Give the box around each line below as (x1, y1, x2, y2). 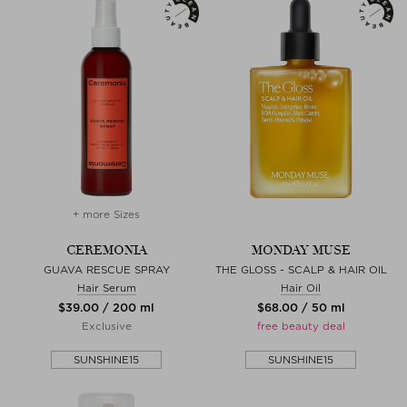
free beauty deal (256, 319, 345, 333)
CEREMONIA (65, 242, 147, 258)
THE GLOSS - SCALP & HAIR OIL (214, 263, 387, 276)
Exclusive (81, 319, 132, 333)
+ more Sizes (73, 207, 140, 221)
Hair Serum (76, 281, 136, 294)
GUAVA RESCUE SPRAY (43, 263, 170, 276)
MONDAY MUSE (251, 242, 351, 258)
